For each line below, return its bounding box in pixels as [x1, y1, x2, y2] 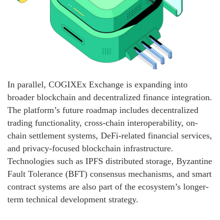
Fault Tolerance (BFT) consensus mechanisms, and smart [7, 168, 212, 179]
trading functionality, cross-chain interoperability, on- [7, 117, 198, 128]
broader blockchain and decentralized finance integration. [7, 92, 212, 102]
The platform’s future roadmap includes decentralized [7, 105, 198, 115]
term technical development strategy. [7, 194, 138, 204]
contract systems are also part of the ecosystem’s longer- [7, 181, 209, 192]
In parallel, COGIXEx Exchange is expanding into [7, 79, 188, 89]
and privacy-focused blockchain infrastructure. [7, 143, 173, 153]
